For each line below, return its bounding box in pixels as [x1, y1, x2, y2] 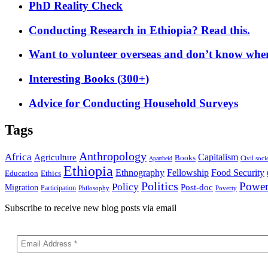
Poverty [215, 184, 237, 191]
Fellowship [167, 167, 209, 178]
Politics [141, 179, 178, 193]
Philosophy [78, 184, 109, 191]
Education [5, 169, 38, 178]
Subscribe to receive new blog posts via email [5, 202, 176, 213]
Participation [41, 183, 76, 192]
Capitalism [198, 151, 238, 163]
